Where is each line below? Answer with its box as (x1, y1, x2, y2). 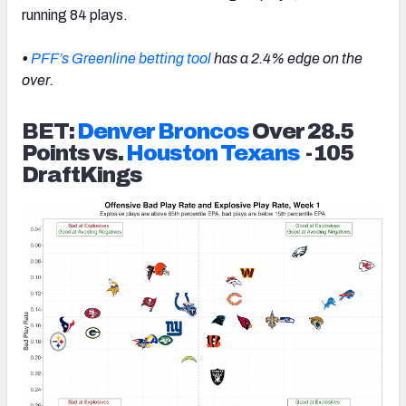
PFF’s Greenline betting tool (31, 50, 214, 66)
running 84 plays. (22, 6, 128, 23)
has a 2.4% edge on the (214, 50, 362, 66)
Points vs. (22, 140, 126, 165)
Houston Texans (126, 140, 300, 165)
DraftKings (22, 162, 142, 187)
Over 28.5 (249, 119, 353, 143)
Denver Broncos (77, 119, 249, 143)
